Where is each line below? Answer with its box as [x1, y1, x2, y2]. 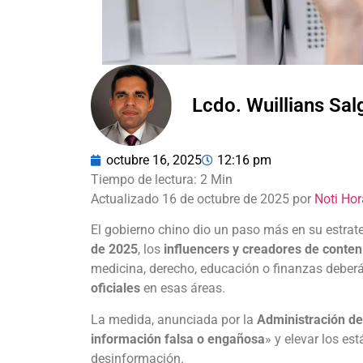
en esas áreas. [140, 280, 225, 297]
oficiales [91, 280, 140, 297]
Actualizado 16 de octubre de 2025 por [91, 191, 314, 207]
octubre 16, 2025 [106, 152, 202, 168]
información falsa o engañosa [91, 331, 265, 347]
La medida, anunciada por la [91, 311, 257, 327]
